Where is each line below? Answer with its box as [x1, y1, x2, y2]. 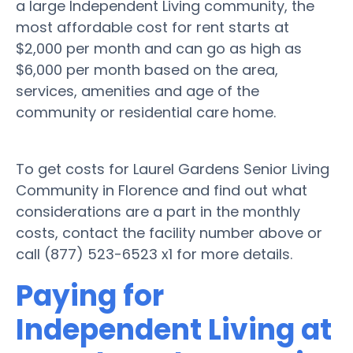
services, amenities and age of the [16, 80, 259, 101]
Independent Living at [16, 309, 332, 350]
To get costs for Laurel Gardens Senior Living [16, 158, 329, 179]
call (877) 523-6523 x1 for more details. [16, 243, 292, 264]
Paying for [16, 275, 164, 316]
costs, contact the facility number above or [16, 222, 322, 243]
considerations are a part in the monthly [16, 201, 300, 221]
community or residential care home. [16, 102, 276, 122]
